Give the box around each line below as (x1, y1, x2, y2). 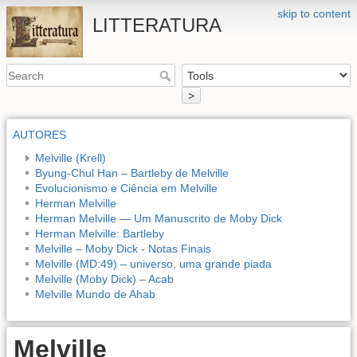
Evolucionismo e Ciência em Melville (35, 181, 218, 194)
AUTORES (13, 127, 66, 141)
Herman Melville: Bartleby (35, 226, 164, 240)
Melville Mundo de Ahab (35, 287, 155, 300)
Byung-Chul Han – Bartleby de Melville (35, 166, 229, 179)
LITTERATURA (92, 14, 222, 36)
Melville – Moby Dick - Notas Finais (35, 241, 211, 255)
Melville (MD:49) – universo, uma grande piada (35, 257, 272, 270)
